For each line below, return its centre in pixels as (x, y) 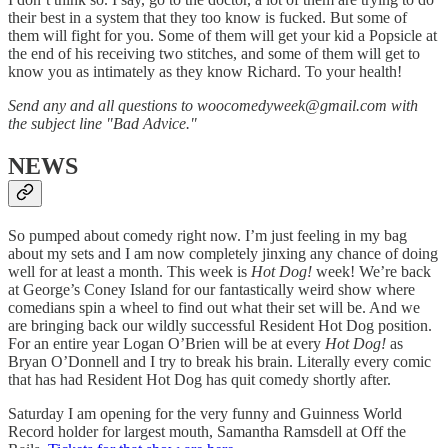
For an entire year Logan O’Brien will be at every (166, 343)
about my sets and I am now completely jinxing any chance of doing (223, 253)
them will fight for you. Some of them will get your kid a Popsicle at (222, 36)
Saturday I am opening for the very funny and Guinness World (205, 413)
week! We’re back (371, 271)
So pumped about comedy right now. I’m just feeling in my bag (207, 235)
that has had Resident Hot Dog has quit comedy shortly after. (199, 379)
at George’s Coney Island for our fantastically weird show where (211, 289)
